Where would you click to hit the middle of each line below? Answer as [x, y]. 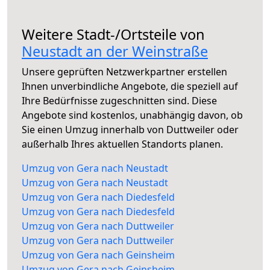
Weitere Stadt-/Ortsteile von [113, 35]
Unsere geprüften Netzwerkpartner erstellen [124, 72]
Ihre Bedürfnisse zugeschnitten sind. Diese [119, 101]
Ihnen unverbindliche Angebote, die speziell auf [130, 86]
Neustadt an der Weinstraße [115, 52]
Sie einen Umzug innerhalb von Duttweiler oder [130, 130]
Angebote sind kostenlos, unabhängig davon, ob [132, 115]
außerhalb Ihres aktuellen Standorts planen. [122, 144]
